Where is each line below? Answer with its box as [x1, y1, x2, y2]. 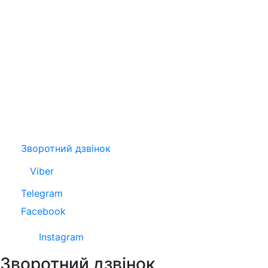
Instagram [39, 230, 84, 243]
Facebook [21, 205, 66, 218]
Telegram [21, 187, 63, 200]
